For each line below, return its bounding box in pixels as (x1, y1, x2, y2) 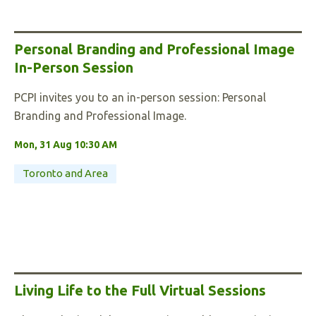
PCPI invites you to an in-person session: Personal (14, 91, 266, 104)
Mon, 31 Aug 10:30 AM (14, 139, 117, 150)
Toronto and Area (23, 167, 108, 179)
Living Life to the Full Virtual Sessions (14, 282, 266, 298)
